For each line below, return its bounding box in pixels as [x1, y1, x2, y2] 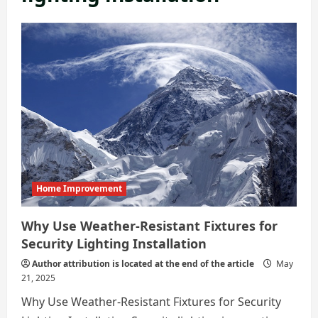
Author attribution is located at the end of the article [32, 258, 254, 270]
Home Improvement [36, 182, 122, 195]
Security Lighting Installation [21, 235, 207, 253]
